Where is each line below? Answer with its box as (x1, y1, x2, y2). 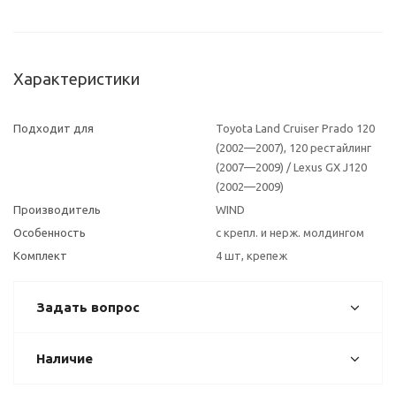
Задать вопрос (36, 300, 140, 316)
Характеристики (13, 70, 140, 89)
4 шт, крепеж (216, 249, 287, 263)
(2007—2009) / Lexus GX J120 (216, 161, 367, 174)
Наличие (36, 351, 93, 367)
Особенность (13, 226, 86, 240)
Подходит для (13, 122, 94, 135)
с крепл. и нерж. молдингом (216, 226, 364, 240)
